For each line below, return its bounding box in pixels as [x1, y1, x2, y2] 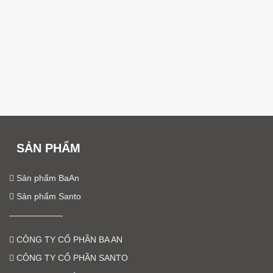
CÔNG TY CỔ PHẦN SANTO [13, 253, 128, 263]
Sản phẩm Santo [13, 191, 81, 202]
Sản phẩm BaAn [13, 173, 79, 183]
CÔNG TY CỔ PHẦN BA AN [13, 235, 122, 244]
